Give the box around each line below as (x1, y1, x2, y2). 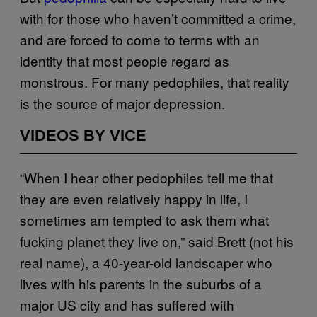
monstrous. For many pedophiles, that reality (20, 71, 289, 91)
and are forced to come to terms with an (20, 29, 260, 49)
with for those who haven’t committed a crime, (20, 8, 296, 28)
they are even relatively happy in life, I (20, 188, 248, 208)
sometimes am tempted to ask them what (20, 209, 269, 229)
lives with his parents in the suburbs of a (20, 273, 262, 293)
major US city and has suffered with (20, 294, 234, 314)
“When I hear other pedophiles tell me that (20, 167, 273, 187)
